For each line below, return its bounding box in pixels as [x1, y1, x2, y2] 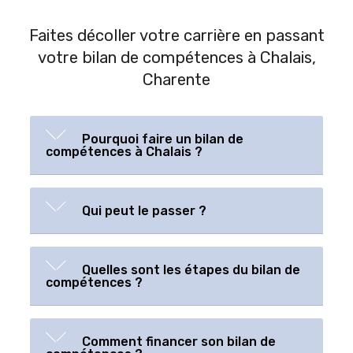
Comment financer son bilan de [79, 334, 276, 350]
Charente [143, 70, 210, 90]
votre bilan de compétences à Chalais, [37, 48, 316, 68]
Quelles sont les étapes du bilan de [79, 262, 300, 278]
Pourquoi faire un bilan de [79, 132, 243, 147]
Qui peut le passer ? [79, 203, 206, 219]
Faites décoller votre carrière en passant [28, 26, 325, 46]
